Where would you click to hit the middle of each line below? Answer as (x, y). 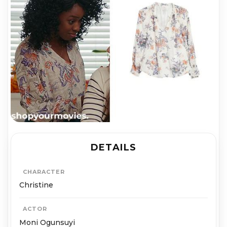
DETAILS (113, 147)
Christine (36, 185)
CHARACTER (44, 172)
